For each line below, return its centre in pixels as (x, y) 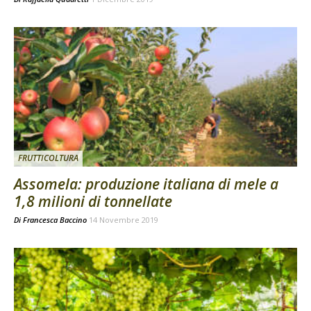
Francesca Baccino (55, 220)
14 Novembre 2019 (124, 220)
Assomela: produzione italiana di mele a (146, 184)
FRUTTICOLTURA (48, 158)
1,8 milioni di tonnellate (93, 202)
